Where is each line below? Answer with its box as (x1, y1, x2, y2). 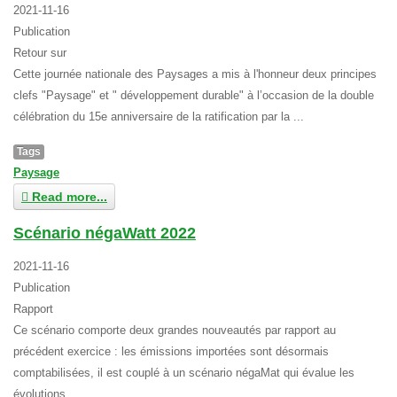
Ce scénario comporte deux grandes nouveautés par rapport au (13, 323, 336, 337)
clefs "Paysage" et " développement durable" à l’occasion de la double (13, 89, 374, 102)
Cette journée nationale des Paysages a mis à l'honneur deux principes (13, 67, 377, 81)
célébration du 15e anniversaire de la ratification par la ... (13, 110, 304, 123)
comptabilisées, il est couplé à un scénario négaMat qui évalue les (13, 366, 354, 379)
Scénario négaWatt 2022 (13, 224, 196, 242)
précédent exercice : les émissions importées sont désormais (13, 345, 329, 358)
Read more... (28, 190, 107, 204)
